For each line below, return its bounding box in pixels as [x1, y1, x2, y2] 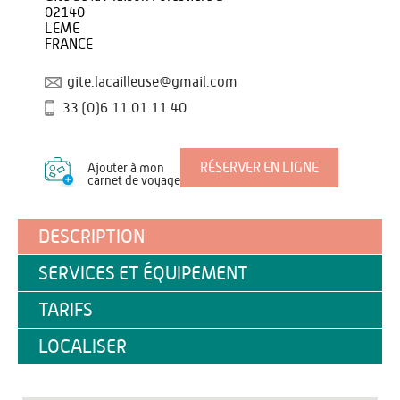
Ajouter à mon [87, 162, 164, 175]
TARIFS [38, 301, 93, 320]
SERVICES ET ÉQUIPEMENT [38, 264, 248, 283]
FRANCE [45, 37, 93, 52]
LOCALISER [38, 337, 127, 356]
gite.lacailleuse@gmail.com [67, 75, 237, 89]
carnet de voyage [87, 175, 180, 187]
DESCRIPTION [38, 228, 145, 246]
